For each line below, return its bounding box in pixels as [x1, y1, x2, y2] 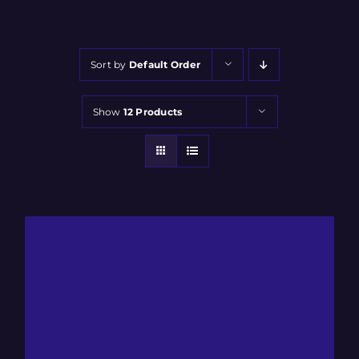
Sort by [91, 58, 129, 71]
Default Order [128, 58, 201, 71]
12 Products [123, 106, 183, 118]
